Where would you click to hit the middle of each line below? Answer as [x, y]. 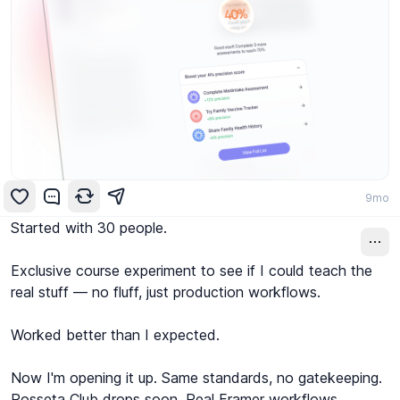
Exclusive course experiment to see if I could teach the [192, 271]
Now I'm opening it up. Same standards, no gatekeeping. [196, 378]
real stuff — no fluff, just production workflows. [166, 292]
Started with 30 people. [89, 228]
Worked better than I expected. [115, 335]
